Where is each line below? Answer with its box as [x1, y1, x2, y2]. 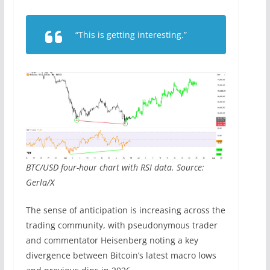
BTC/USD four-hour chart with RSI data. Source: [25, 161, 204, 173]
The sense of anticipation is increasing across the [25, 204, 225, 216]
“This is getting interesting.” [75, 28, 187, 40]
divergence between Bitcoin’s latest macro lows [25, 249, 216, 261]
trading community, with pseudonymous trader [25, 219, 218, 231]
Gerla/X [25, 176, 54, 188]
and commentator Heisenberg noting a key [25, 234, 198, 246]
